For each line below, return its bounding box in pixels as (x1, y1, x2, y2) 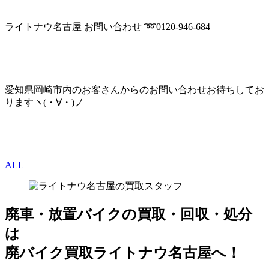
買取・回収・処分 (137, 206, 252, 222)
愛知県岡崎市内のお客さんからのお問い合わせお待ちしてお (5, 84, 264, 95)
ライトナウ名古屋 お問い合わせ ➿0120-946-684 (5, 21, 210, 32)
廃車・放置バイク (5, 206, 122, 222)
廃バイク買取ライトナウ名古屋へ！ (5, 244, 241, 261)
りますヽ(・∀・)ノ (5, 97, 84, 107)
